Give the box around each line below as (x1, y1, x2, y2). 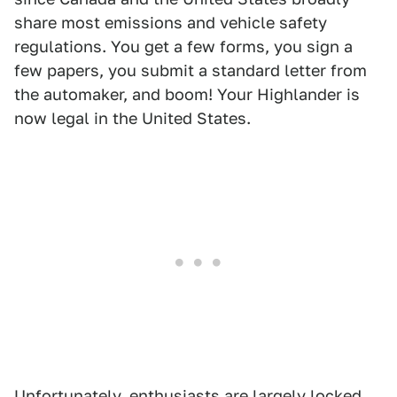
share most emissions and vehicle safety (14, 13, 327, 32)
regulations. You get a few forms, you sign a (14, 37, 353, 56)
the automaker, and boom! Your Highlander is (14, 85, 360, 104)
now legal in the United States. (14, 109, 251, 128)
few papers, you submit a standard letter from (14, 61, 367, 80)
